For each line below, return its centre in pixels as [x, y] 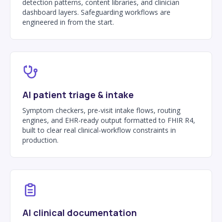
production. [40, 140]
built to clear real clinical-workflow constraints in [99, 130]
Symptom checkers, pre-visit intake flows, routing [101, 110]
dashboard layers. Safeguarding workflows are [96, 12]
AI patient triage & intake [78, 94]
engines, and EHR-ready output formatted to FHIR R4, [109, 120]
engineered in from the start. [68, 22]
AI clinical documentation [80, 212]
